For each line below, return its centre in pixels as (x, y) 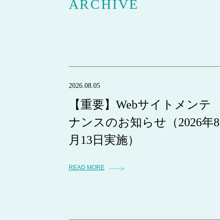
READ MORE (86, 167)
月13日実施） (104, 140)
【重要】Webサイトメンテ (140, 105)
